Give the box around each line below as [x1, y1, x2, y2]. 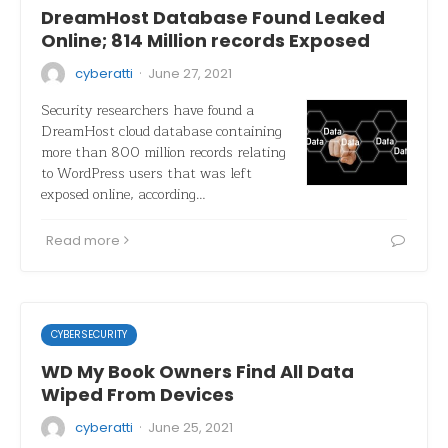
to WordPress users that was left [41, 162, 252, 185]
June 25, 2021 [148, 418, 233, 437]
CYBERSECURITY [51, 327, 127, 342]
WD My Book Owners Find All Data [41, 359, 354, 384]
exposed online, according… [41, 183, 206, 206]
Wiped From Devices [41, 382, 234, 407]
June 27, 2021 [148, 64, 232, 83]
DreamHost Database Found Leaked [41, 5, 385, 30]
